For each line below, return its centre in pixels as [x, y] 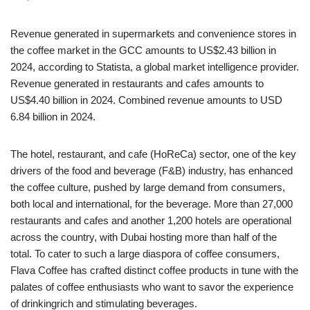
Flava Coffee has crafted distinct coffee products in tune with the [154, 270]
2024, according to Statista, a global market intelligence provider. [155, 66]
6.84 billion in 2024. [53, 116]
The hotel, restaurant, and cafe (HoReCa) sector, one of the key [153, 154]
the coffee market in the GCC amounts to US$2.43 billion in [143, 50]
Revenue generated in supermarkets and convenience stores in [153, 33]
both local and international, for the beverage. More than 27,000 [152, 203]
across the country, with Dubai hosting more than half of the [144, 237]
